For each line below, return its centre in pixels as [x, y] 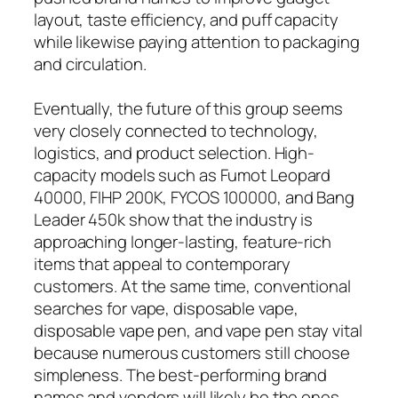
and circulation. [90, 64]
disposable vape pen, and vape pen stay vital [198, 330]
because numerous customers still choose [192, 352]
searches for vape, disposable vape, [166, 308]
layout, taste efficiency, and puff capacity [186, 19]
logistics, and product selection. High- [175, 152]
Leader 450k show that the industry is [174, 219]
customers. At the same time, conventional [192, 286]
